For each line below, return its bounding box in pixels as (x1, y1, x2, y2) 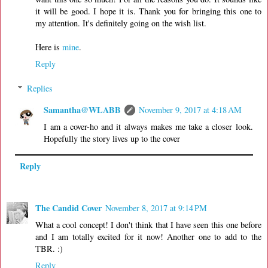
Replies (27, 83, 53, 95)
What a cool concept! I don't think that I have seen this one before (35, 218, 261, 230)
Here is (35, 41, 62, 53)
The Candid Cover (35, 201, 102, 214)
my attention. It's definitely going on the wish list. (35, 17, 206, 29)
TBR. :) (35, 242, 63, 254)
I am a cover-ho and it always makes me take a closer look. (44, 121, 253, 133)
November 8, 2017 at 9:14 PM (105, 202, 207, 214)
